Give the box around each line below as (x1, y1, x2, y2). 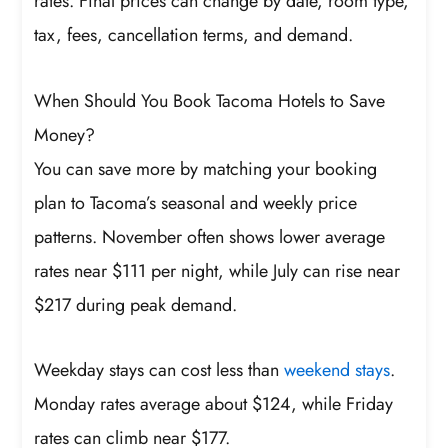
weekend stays (284, 357, 391, 384)
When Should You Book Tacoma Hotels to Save (34, 87, 386, 114)
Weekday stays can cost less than (34, 357, 285, 384)
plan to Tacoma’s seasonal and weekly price (34, 189, 358, 216)
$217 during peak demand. (34, 291, 238, 318)
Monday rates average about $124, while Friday (34, 391, 394, 418)
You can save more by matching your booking (34, 155, 378, 182)
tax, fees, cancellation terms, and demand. (34, 22, 354, 49)
